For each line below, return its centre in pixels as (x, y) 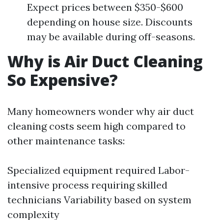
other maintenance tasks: (66, 141)
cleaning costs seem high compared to (96, 126)
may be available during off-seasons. (111, 37)
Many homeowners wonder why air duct (101, 111)
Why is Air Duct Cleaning (105, 61)
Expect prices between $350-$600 (105, 7)
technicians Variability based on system (99, 200)
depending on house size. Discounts (110, 22)
